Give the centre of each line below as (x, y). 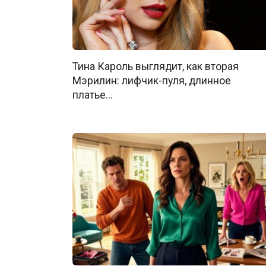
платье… (92, 95)
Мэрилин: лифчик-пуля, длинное (152, 81)
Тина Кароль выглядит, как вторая (156, 66)
